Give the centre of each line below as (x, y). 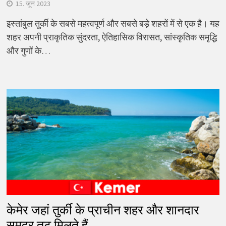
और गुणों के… (28, 51)
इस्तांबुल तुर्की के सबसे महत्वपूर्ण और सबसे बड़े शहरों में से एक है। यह (113, 24)
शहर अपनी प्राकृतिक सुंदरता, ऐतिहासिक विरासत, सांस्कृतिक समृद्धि (111, 37)
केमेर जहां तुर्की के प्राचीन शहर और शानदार (103, 210)
